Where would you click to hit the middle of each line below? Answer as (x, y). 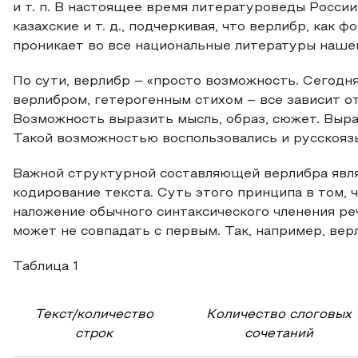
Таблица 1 (46, 267)
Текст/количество (93, 315)
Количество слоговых (278, 315)
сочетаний (278, 334)
